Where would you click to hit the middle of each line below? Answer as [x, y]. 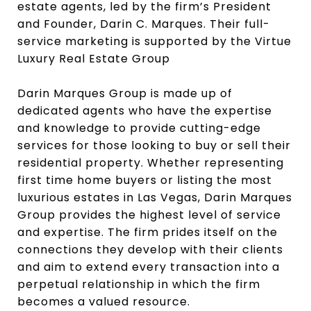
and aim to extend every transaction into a [149, 267]
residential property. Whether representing [151, 162]
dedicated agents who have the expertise [145, 110]
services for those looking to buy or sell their [154, 145]
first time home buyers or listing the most [145, 180]
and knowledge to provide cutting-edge [139, 128]
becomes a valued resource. [104, 301]
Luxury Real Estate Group [94, 59]
